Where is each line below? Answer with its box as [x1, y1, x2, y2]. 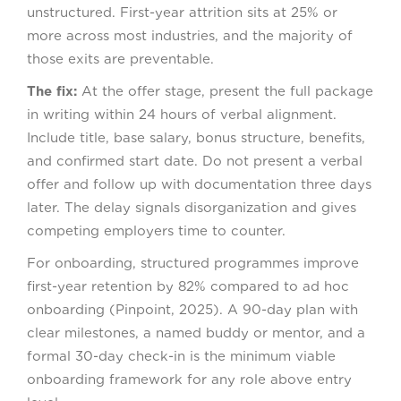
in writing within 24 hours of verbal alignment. [27, 107, 337, 124]
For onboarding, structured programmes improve [27, 255, 359, 272]
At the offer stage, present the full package [77, 83, 373, 100]
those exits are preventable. [27, 51, 214, 68]
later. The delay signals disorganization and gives [27, 200, 356, 217]
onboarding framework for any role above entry [27, 371, 352, 388]
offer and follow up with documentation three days [27, 176, 371, 193]
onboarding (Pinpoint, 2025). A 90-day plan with [27, 302, 358, 319]
